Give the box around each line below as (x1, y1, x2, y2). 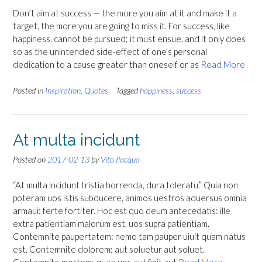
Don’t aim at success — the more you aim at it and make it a (13, 8, 237, 19)
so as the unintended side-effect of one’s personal (13, 46, 207, 57)
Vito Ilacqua (101, 154, 140, 164)
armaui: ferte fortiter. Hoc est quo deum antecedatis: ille (13, 205, 230, 216)
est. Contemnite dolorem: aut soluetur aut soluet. (13, 244, 205, 255)
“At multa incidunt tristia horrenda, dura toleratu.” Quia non (13, 180, 238, 191)
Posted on (13, 154, 47, 164)
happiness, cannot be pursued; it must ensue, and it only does (13, 33, 246, 44)
